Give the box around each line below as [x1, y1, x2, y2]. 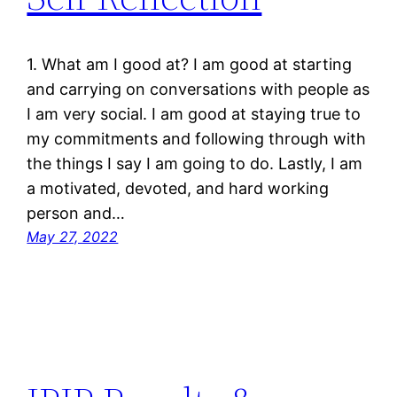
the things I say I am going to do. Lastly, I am [27, 153, 363, 173]
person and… [27, 203, 126, 222]
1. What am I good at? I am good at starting [27, 54, 353, 74]
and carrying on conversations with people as [27, 79, 370, 98]
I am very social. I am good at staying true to [27, 104, 362, 123]
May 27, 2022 [27, 227, 119, 245]
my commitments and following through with [27, 128, 367, 148]
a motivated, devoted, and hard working [27, 178, 330, 198]
